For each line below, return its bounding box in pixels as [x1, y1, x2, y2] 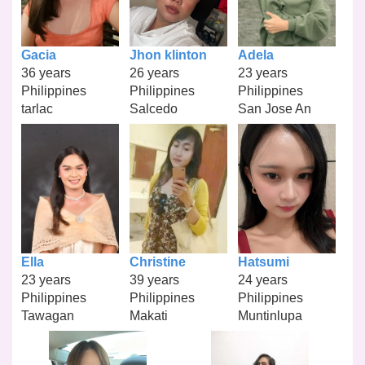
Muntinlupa [237, 309, 302, 323]
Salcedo [129, 101, 178, 116]
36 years [21, 65, 72, 80]
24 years [237, 273, 288, 288]
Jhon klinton [129, 47, 207, 62]
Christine [129, 255, 186, 270]
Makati [129, 309, 168, 323]
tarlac [21, 101, 54, 116]
